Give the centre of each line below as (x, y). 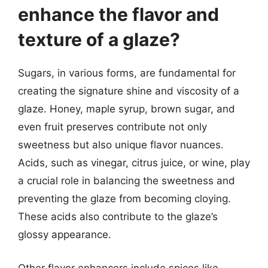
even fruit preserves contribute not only (112, 127)
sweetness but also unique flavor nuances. (121, 145)
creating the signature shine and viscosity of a (129, 91)
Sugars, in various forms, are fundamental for (127, 73)
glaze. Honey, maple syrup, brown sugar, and (127, 109)
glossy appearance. (65, 234)
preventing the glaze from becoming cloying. (124, 199)
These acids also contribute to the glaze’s (118, 217)
